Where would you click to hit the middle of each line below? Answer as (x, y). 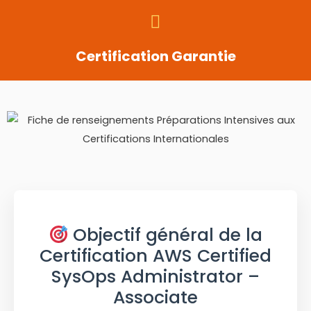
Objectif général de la (166, 235)
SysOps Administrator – (155, 277)
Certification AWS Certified (155, 256)
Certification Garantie (155, 57)
